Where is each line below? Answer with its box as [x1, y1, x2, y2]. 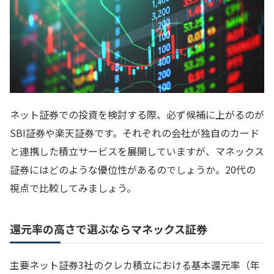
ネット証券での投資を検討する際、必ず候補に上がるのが [10, 106, 264, 122]
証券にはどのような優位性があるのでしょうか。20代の [10, 161, 256, 177]
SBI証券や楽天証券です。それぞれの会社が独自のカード [10, 125, 259, 140]
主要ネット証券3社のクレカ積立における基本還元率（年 [10, 257, 260, 272]
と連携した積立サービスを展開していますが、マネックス [10, 143, 264, 158]
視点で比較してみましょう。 [10, 180, 136, 195]
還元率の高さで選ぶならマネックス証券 [10, 220, 207, 237]
